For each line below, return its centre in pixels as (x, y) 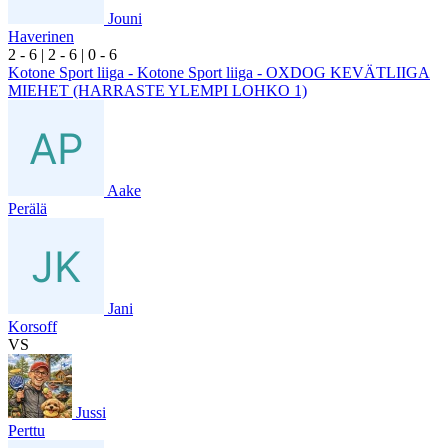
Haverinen (41, 36)
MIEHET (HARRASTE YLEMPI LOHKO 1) (157, 90)
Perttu (26, 430)
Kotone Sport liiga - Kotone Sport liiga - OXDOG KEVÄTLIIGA (219, 72)
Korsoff (32, 326)
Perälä (27, 208)
